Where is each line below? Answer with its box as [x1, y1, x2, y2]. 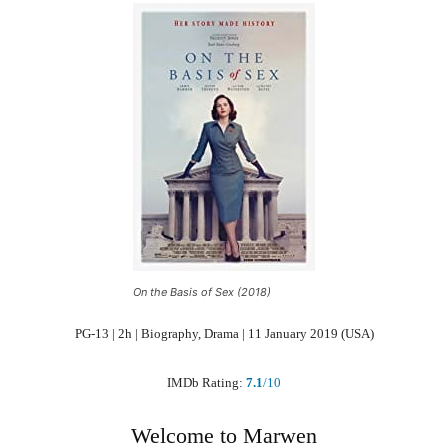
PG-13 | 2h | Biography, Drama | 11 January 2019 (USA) [74, 325, 374, 341]
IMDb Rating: [167, 374, 246, 390]
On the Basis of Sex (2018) [133, 284, 271, 299]
